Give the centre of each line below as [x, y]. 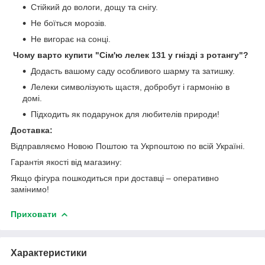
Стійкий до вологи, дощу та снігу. [94, 7]
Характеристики [49, 253]
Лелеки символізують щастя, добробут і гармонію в [130, 87]
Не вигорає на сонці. [71, 39]
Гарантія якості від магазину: [66, 162]
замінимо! [30, 189]
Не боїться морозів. [69, 23]
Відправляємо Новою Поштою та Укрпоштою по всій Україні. [128, 146]
